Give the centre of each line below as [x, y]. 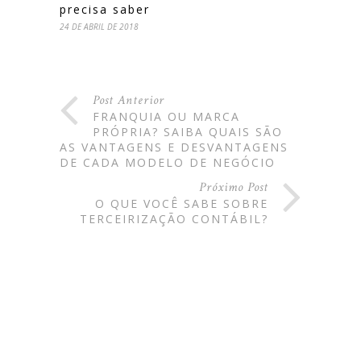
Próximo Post [234, 187]
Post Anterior [129, 100]
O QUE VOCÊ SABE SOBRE [182, 203]
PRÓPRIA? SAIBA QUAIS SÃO [188, 131]
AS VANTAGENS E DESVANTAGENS [174, 147]
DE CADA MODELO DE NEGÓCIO [168, 162]
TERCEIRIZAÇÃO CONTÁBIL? [174, 218]
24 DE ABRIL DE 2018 [99, 26]
